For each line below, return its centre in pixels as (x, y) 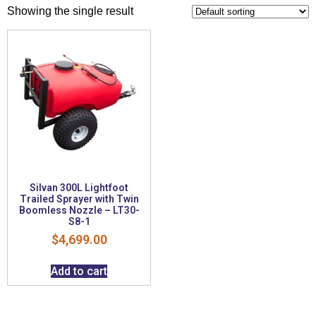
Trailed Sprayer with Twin (79, 199)
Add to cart (79, 271)
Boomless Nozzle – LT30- (79, 210)
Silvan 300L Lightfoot (79, 187)
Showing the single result (70, 11)
